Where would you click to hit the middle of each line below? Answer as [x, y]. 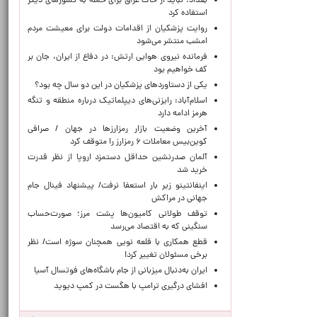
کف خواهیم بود [180, 70]
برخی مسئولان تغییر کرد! [164, 255]
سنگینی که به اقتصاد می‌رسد [159, 227]
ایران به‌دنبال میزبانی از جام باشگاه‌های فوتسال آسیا [119, 271]
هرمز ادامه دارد [183, 114]
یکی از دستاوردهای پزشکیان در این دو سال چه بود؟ [121, 86]
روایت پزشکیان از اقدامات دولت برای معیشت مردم [117, 29]
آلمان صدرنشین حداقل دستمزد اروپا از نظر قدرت [117, 158]
